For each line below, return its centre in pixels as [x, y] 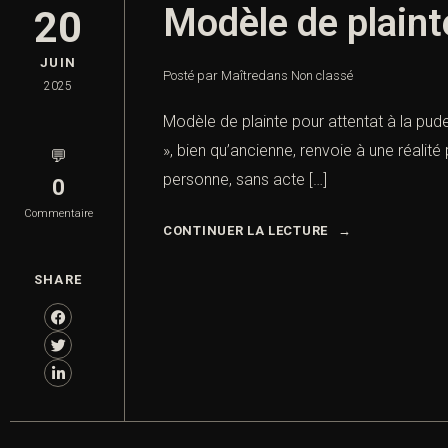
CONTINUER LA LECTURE [245, 231]
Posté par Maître [210, 76]
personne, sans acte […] [245, 180]
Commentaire [58, 214]
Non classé [322, 76]
